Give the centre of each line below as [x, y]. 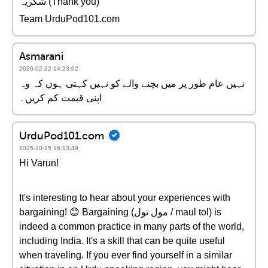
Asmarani [41, 56]
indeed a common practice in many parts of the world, [132, 226]
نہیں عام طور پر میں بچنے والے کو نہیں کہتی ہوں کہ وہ [132, 83]
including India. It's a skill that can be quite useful [122, 241]
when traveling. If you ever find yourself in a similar [126, 255]
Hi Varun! [39, 163]
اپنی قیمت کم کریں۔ [60, 98]
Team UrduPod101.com [69, 19]
